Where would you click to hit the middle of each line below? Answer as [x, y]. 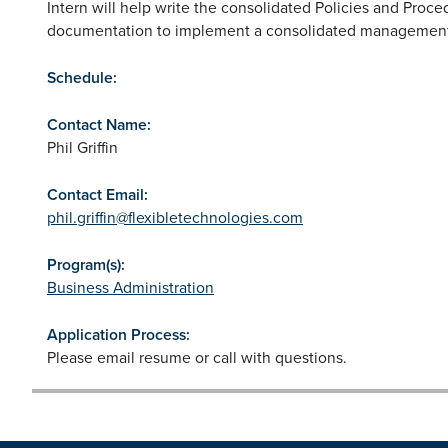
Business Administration [130, 286]
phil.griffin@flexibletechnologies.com [175, 216]
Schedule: [82, 77]
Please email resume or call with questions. [197, 356]
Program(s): [86, 264]
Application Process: [118, 334]
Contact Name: [99, 124]
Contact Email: [97, 194]
